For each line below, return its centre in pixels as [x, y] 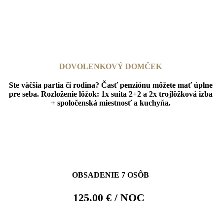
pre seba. [25, 94]
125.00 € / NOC [110, 198]
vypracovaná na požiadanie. [54, 11]
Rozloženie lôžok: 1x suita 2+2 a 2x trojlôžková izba [127, 94]
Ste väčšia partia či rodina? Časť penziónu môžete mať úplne [110, 85]
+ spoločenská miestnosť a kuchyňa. [110, 103]
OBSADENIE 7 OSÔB [110, 175]
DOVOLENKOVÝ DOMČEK [110, 67]
